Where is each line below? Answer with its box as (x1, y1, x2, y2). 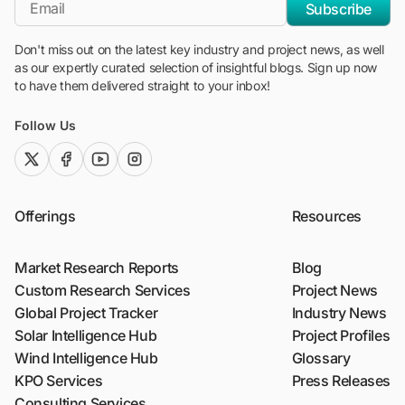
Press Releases (291, 372, 391, 391)
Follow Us (14, 118, 76, 134)
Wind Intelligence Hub (14, 349, 158, 368)
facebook (56, 151, 121, 170)
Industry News (291, 304, 387, 323)
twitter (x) (22, 151, 88, 170)
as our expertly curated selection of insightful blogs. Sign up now (14, 60, 377, 76)
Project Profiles (291, 326, 391, 345)
